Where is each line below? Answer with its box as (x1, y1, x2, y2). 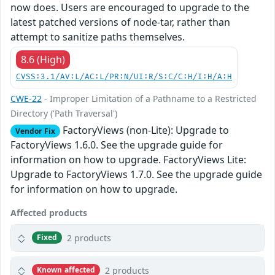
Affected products (10, 206, 87, 219)
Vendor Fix (15, 125, 55, 136)
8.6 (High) (21, 52, 65, 66)
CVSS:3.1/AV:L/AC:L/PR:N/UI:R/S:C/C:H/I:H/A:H (16, 72, 232, 82)
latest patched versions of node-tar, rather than (10, 15, 230, 29)
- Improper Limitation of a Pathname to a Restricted (42, 92, 257, 104)
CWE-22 (10, 92, 42, 104)
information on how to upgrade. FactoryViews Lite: (10, 152, 246, 166)
